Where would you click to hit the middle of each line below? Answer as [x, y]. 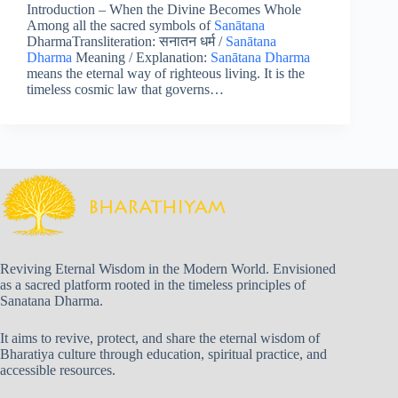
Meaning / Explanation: [141, 58]
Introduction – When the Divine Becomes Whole [164, 10]
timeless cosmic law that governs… [125, 90]
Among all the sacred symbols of [120, 26]
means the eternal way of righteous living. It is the [166, 74]
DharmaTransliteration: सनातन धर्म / [126, 42]
